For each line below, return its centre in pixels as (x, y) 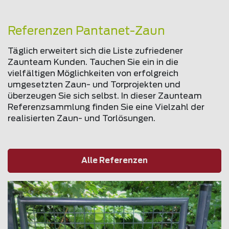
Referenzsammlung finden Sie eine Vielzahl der (106, 108)
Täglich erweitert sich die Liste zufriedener (95, 51)
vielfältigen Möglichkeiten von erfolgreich (93, 74)
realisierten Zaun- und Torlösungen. (82, 119)
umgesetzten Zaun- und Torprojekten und (94, 85)
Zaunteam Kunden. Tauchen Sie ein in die (93, 63)
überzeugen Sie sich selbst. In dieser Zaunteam (105, 96)
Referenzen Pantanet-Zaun (86, 31)
